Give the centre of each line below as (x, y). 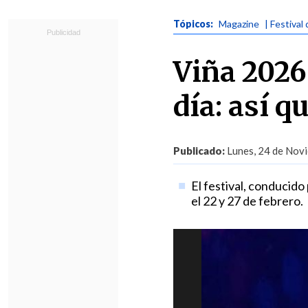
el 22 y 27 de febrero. (247, 201)
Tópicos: (194, 24)
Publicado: (199, 151)
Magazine (239, 24)
